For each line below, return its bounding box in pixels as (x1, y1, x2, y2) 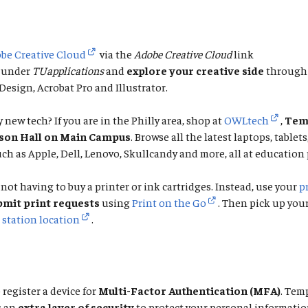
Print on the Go (132, 195, 206, 209)
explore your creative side (126, 63, 266, 77)
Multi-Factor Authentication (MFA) (98, 283, 280, 297)
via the (98, 47, 132, 60)
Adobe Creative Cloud (132, 47, 234, 60)
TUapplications (32, 63, 104, 77)
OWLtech (224, 113, 269, 126)
